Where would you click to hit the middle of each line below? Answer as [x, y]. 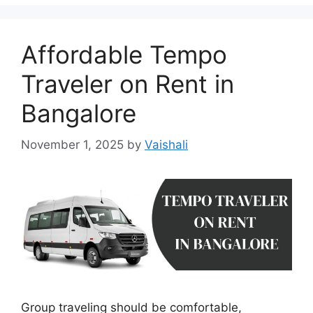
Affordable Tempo [124, 54]
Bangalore [79, 113]
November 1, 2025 [72, 144]
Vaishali [166, 144]
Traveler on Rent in [128, 84]
